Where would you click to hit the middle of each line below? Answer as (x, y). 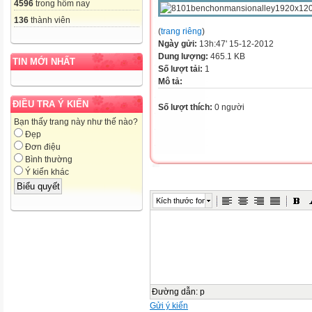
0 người (228, 107)
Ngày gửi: (179, 44)
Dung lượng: (184, 56)
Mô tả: (170, 81)
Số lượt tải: (181, 69)
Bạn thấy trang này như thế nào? (76, 122)
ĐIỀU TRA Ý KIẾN (50, 104)
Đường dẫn (174, 291)
